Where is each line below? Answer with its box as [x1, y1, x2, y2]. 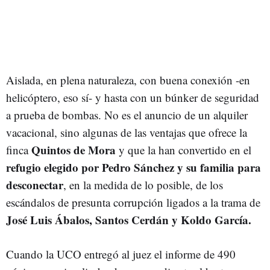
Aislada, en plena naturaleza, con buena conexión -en [6, 72, 250, 87]
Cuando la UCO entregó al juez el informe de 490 [6, 246, 236, 262]
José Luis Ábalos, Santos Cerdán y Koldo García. [6, 211, 251, 228]
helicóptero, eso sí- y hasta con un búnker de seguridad [6, 89, 259, 105]
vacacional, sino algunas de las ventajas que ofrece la [6, 124, 247, 140]
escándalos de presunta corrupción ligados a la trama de [6, 194, 260, 210]
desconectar [6, 176, 63, 193]
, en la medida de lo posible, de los [63, 177, 223, 192]
